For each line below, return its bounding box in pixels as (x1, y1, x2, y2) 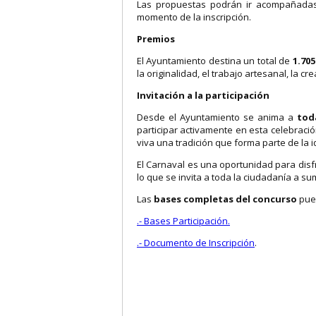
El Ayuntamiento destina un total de (137, 54, 293, 67)
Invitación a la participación (137, 88, 269, 102)
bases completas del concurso (154, 192, 297, 205)
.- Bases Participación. (137, 214, 230, 227)
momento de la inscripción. (137, 10, 251, 23)
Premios (137, 32, 175, 45)
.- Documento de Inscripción (137, 236, 255, 249)
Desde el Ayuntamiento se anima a (137, 110, 298, 123)
